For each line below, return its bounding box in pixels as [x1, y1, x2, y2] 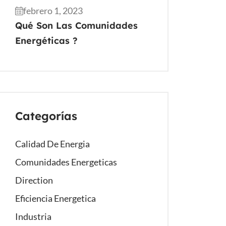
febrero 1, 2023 [23, 5, 83, 16]
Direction [15, 175, 53, 186]
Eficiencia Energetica [15, 193, 96, 204]
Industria [15, 211, 51, 222]
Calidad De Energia [15, 138, 90, 149]
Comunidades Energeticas [15, 156, 117, 167]
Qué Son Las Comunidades [15, 20, 138, 31]
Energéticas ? [15, 35, 78, 46]
